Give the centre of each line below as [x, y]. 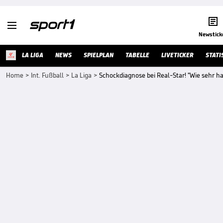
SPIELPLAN [99, 55]
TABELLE [137, 55]
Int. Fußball [47, 75]
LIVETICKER [177, 55]
